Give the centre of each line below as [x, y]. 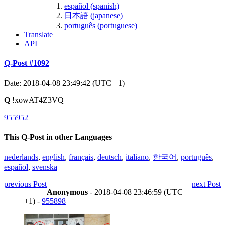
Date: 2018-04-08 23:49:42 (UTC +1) [64, 83]
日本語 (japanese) [93, 15]
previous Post [25, 184]
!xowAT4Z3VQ [37, 100]
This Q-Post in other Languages [58, 137]
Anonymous [67, 192]
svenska [45, 167]
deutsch [109, 157]
